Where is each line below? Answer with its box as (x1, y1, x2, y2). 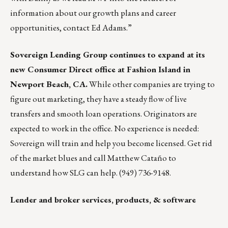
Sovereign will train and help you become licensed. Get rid (10, 137, 212, 149)
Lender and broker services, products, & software (10, 194, 196, 206)
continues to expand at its (107, 49, 205, 61)
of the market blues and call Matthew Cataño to (10, 152, 176, 164)
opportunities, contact (10, 22, 91, 34)
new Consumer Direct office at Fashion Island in (10, 64, 190, 75)
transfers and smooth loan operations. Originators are (10, 108, 197, 120)
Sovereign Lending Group (10, 49, 107, 61)
